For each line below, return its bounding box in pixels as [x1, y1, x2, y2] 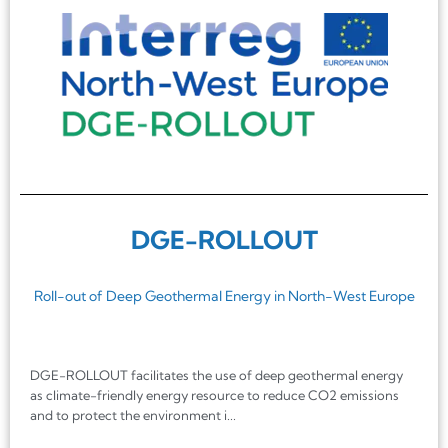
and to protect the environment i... [30, 407, 236, 424]
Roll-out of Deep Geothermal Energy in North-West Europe [33, 287, 415, 306]
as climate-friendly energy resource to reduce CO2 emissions [30, 387, 399, 404]
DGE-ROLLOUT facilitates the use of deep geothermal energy [30, 367, 403, 384]
